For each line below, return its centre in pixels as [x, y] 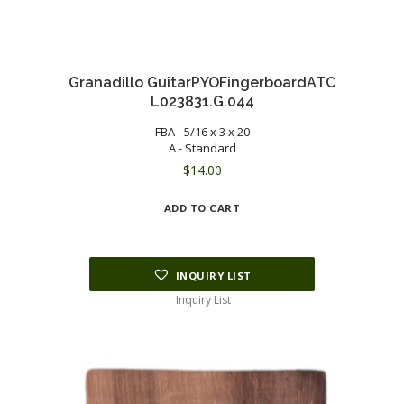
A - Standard [202, 148]
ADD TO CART [202, 208]
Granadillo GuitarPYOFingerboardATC [202, 83]
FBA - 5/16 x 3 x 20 [202, 132]
